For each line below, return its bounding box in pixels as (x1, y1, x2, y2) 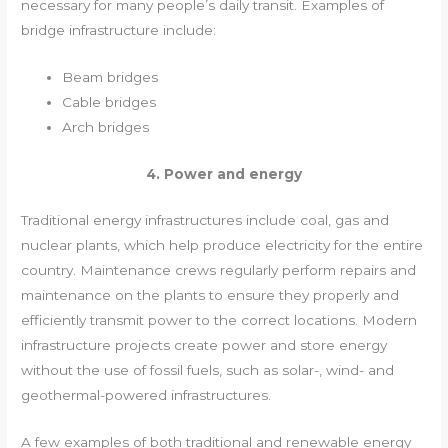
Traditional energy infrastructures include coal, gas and (21, 212, 390, 229)
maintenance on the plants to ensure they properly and (21, 287, 400, 304)
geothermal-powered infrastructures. (21, 387, 272, 404)
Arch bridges (62, 118, 150, 135)
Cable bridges (62, 93, 157, 110)
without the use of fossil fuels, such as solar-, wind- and (21, 362, 395, 379)
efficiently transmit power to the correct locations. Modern (21, 312, 418, 329)
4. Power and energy (146, 165, 302, 182)
